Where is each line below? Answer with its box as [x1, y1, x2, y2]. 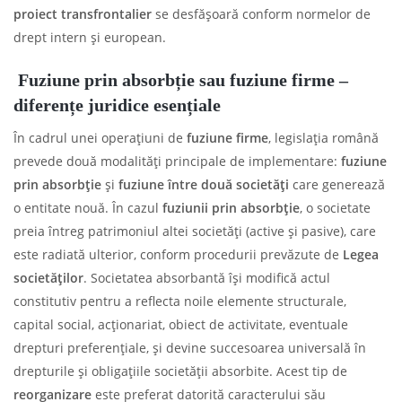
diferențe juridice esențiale [13, 94, 221, 115]
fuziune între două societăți [118, 175, 289, 193]
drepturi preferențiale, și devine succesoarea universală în [13, 338, 366, 356]
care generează [289, 175, 385, 193]
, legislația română [268, 128, 379, 146]
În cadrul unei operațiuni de [13, 128, 187, 146]
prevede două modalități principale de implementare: [13, 152, 341, 170]
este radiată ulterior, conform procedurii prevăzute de [13, 245, 343, 263]
